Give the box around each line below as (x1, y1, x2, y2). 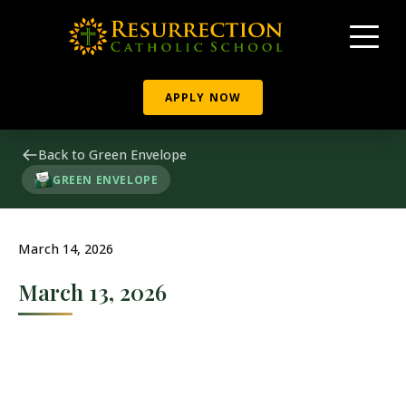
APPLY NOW (164, 90, 242, 105)
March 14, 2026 (18, 240, 113, 257)
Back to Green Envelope (38, 146, 187, 163)
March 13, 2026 (18, 277, 167, 306)
